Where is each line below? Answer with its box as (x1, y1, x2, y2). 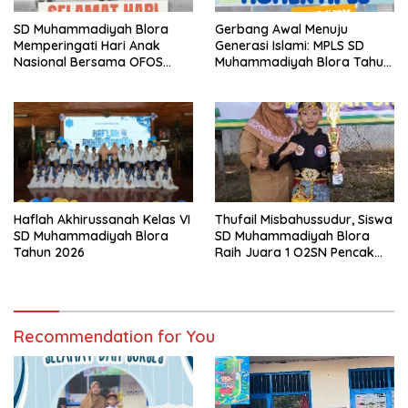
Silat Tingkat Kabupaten (215, 260, 362, 277)
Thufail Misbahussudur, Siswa (215, 210, 393, 228)
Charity (14, 69, 57, 87)
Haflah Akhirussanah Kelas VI (14, 211, 190, 229)
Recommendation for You (14, 326, 215, 348)
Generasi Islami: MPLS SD (215, 36, 364, 54)
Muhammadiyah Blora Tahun (215, 53, 391, 70)
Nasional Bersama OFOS (14, 53, 163, 70)
